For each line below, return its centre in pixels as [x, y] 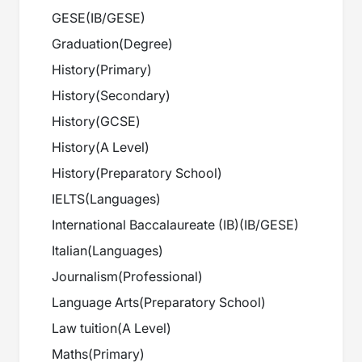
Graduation [85, 44]
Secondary [133, 96]
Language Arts [95, 303]
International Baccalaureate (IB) [145, 225]
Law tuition [84, 328]
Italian [69, 251]
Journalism [85, 277]
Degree [146, 44]
